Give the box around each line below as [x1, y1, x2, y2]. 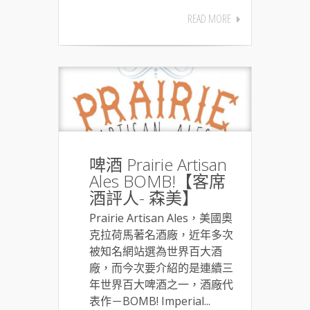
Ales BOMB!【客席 [89, 170, 226, 193]
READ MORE [188, 11, 231, 27]
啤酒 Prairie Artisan [89, 153, 227, 176]
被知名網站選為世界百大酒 [89, 244, 222, 259]
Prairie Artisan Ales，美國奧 [89, 210, 232, 226]
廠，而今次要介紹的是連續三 [89, 260, 233, 276]
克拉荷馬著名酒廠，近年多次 [89, 227, 233, 243]
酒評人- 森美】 [89, 186, 199, 210]
